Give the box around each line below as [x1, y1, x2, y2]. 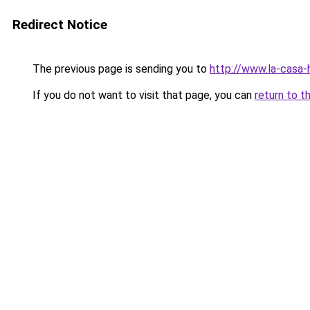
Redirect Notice [12, 17, 107, 33]
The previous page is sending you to [30, 62, 210, 75]
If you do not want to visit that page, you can [30, 89, 255, 102]
